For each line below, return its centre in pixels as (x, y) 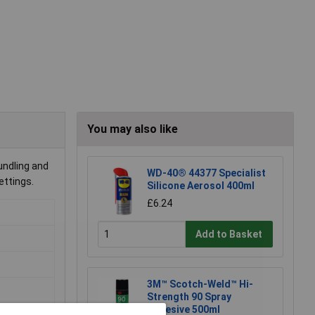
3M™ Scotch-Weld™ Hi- (200, 284)
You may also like (133, 129)
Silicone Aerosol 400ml (201, 186)
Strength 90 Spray (189, 297)
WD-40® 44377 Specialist (206, 173)
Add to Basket (229, 234)
